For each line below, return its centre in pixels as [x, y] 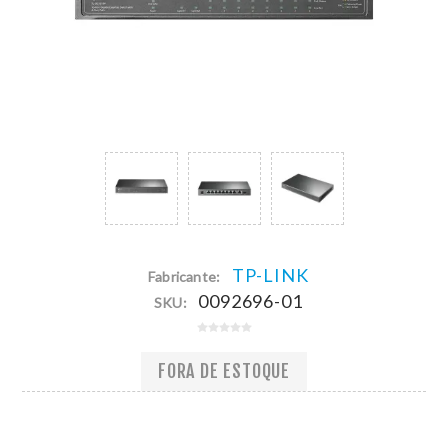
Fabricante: [184, 276]
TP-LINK [270, 274]
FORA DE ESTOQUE [224, 371]
